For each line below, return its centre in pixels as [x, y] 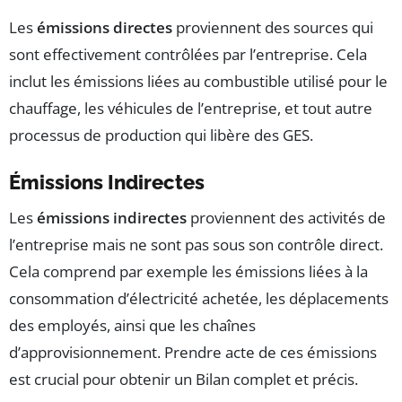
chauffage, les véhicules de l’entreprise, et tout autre [191, 108]
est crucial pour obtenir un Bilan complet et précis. [184, 379]
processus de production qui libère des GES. [161, 135]
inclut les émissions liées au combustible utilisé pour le [198, 81]
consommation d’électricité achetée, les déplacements [199, 298]
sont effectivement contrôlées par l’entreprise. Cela [188, 54]
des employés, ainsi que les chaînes [132, 325]
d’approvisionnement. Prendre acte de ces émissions [193, 352]
